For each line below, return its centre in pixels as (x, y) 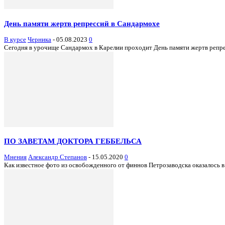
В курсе (15, 39)
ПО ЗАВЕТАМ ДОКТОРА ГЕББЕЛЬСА (73, 141)
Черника (39, 39)
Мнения (15, 157)
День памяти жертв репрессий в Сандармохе (82, 23)
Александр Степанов (58, 157)
